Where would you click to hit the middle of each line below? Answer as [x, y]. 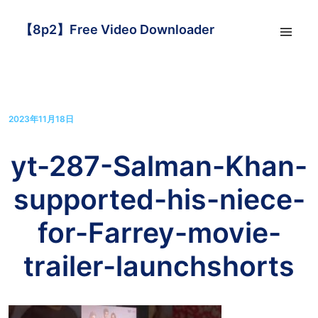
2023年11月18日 [41, 119]
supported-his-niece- [159, 199]
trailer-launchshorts [159, 266]
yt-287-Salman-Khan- [159, 166]
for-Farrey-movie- [159, 232]
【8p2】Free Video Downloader [117, 29]
